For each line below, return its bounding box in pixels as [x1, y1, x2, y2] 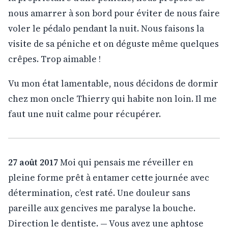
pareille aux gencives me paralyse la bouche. [8, 202, 195, 214]
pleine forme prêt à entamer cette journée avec [8, 171, 209, 184]
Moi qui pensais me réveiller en [58, 156, 193, 168]
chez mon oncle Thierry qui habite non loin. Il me [8, 92, 217, 105]
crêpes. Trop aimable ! [8, 52, 101, 65]
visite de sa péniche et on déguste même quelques [8, 37, 219, 50]
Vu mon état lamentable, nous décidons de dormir [8, 77, 218, 90]
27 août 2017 [8, 156, 58, 168]
